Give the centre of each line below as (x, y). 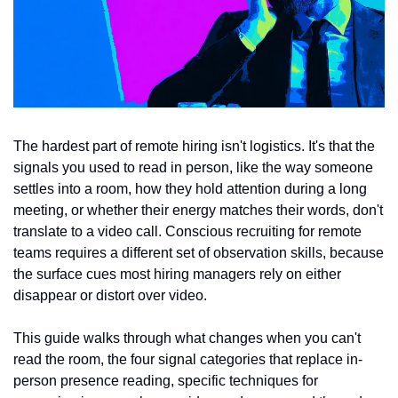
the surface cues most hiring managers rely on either (177, 274)
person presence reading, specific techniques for (166, 381)
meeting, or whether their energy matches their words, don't (198, 210)
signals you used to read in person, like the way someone (193, 167)
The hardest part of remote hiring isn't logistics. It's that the (194, 146)
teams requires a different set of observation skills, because (199, 253)
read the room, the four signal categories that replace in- (188, 359)
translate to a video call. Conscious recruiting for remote (187, 231)
